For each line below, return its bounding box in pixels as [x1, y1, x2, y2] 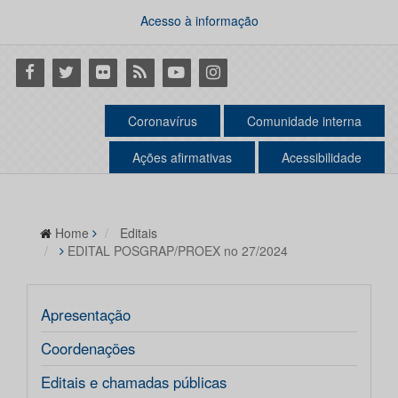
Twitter [49, 60, 96, 83]
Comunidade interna [247, 112, 362, 131]
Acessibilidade [282, 148, 362, 167]
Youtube [159, 60, 218, 83]
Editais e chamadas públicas [41, 371, 227, 394]
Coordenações [41, 338, 135, 360]
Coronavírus [128, 112, 197, 131]
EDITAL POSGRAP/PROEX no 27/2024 [68, 242, 288, 260]
